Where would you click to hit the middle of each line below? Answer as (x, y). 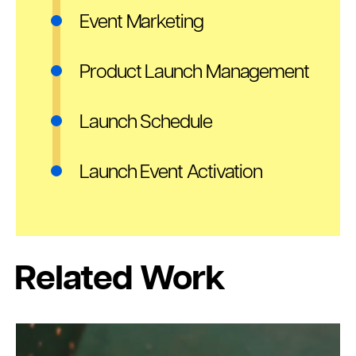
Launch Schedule (146, 123)
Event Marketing (141, 23)
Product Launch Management (194, 73)
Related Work (120, 280)
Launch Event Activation (171, 173)
